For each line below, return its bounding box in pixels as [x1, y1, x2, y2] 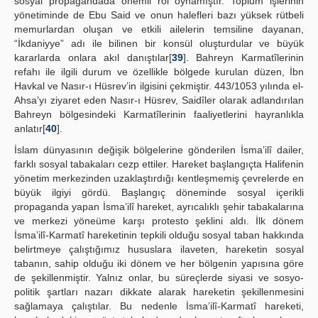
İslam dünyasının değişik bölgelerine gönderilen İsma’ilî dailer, [14, 144, 304, 155]
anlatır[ [14, 123, 45, 134]
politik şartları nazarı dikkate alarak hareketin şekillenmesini [14, 286, 304, 297]
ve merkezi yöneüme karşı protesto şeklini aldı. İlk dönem [14, 215, 304, 226]
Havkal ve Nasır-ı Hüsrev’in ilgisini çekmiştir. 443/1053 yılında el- [14, 80, 304, 92]
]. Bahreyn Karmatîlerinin [182, 52, 305, 63]
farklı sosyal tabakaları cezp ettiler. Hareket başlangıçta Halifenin [14, 158, 304, 170]
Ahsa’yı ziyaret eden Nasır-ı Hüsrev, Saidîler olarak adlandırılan [14, 94, 304, 106]
